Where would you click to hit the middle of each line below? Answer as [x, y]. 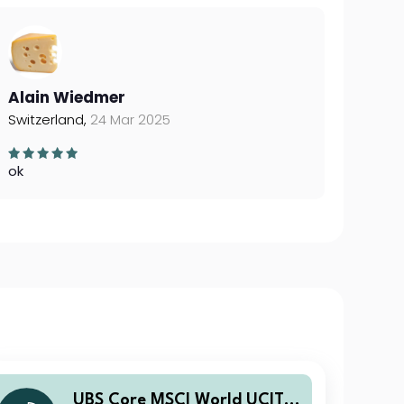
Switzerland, [49, 119]
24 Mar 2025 [130, 119]
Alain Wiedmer [66, 97]
